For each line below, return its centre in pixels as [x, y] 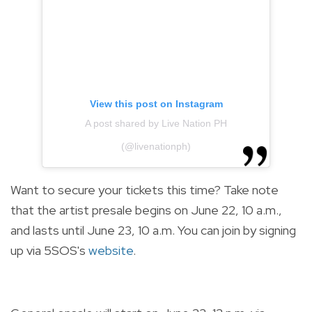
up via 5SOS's [49, 251]
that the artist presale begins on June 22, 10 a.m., [146, 210]
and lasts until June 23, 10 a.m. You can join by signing [153, 231]
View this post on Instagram [156, 104]
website [111, 251]
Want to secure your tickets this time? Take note [145, 190]
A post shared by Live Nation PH [156, 124]
